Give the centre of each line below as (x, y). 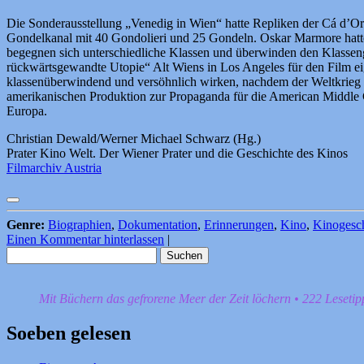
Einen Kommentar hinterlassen (85, 239)
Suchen (25, 253)
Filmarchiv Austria (54, 167)
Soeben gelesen (69, 333)
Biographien (80, 224)
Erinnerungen (239, 224)
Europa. (27, 110)
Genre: (26, 224)
